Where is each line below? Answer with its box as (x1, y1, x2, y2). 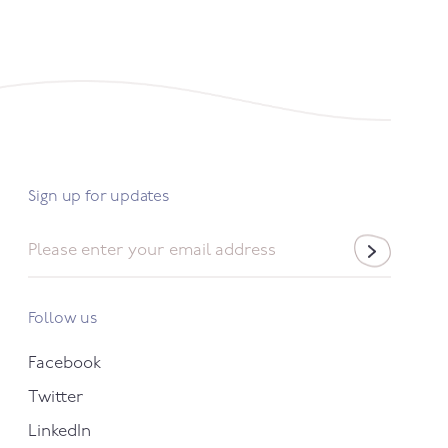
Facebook (27, 354, 101, 372)
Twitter (27, 388, 84, 406)
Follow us (27, 310, 97, 327)
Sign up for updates (27, 188, 169, 205)
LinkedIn (27, 422, 91, 440)
